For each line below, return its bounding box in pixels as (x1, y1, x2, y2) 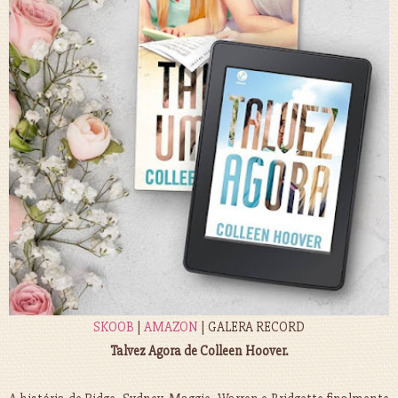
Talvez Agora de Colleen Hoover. (110, 343, 288, 360)
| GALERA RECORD (198, 319, 305, 336)
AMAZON (144, 319, 198, 336)
